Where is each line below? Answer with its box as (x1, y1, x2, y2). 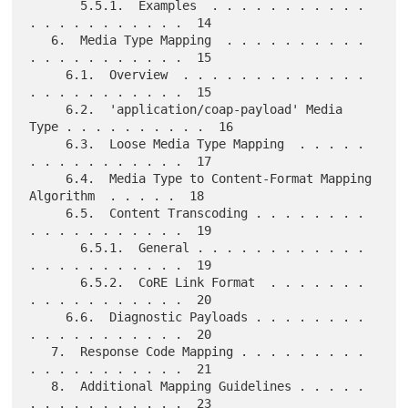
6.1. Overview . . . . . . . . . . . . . (29, 67, 66, 83)
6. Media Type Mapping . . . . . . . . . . (29, 33, 52, 48)
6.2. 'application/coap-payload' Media (29, 102, 66, 117)
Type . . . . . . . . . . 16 (29, 119, 234, 135)
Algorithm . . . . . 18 (29, 189, 205, 204)
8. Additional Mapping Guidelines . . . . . (29, 379, 52, 394)
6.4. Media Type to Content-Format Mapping (29, 171, 66, 187)
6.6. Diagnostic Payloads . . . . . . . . (29, 310, 66, 325)
